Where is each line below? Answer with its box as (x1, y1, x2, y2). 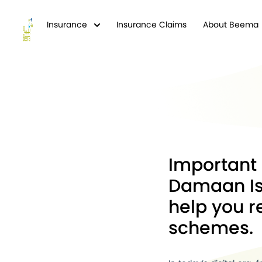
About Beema (203, 19, 258, 30)
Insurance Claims (116, 19, 187, 30)
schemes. (168, 216, 253, 240)
